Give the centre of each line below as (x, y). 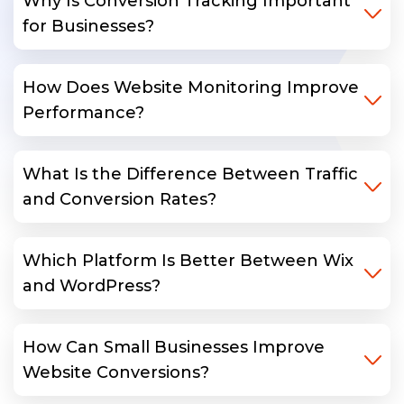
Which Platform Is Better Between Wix (188, 261)
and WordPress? (92, 286)
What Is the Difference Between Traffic (190, 174)
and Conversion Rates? (119, 200)
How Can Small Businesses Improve (174, 348)
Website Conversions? (116, 373)
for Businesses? (88, 27)
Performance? (83, 113)
